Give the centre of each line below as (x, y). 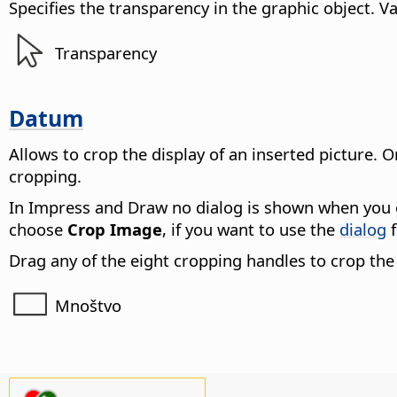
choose (38, 230)
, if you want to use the (251, 230)
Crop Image (115, 230)
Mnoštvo (89, 305)
